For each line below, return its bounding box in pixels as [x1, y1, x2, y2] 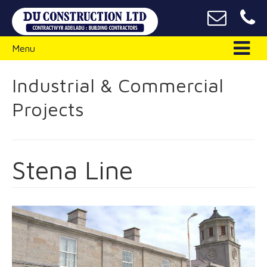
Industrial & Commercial [12, 74, 223, 97]
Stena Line [12, 154, 133, 185]
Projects [12, 98, 84, 121]
